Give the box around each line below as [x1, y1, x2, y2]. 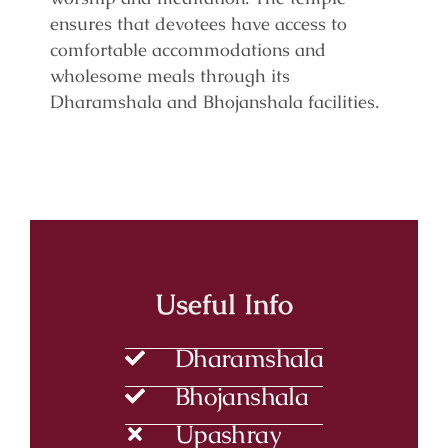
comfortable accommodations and [50, 38, 326, 62]
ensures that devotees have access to [50, 12, 347, 36]
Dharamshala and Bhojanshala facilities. [50, 90, 379, 114]
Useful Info [155, 286, 293, 323]
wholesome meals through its [50, 64, 290, 88]
